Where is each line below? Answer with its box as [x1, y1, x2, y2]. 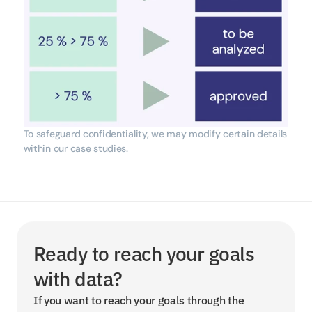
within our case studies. [23, 141, 128, 155]
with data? [33, 265, 123, 292]
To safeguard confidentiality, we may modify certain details [23, 127, 288, 140]
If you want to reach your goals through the [33, 292, 244, 307]
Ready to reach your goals [33, 240, 255, 267]
